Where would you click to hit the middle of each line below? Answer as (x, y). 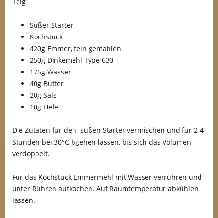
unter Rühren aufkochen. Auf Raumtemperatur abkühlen (105, 189)
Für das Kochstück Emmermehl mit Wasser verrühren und (107, 177)
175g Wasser (50, 72)
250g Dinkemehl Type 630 (72, 60)
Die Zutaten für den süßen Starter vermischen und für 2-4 (108, 130)
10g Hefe (44, 107)
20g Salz (43, 95)
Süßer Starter (52, 25)
